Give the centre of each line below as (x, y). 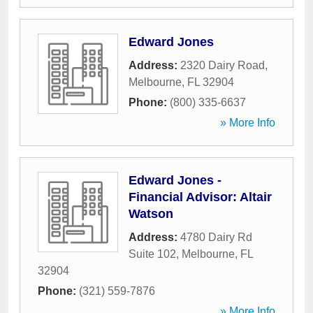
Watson (151, 214)
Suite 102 (152, 254)
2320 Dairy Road (223, 65)
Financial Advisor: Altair (200, 197)
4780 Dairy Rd (216, 237)
